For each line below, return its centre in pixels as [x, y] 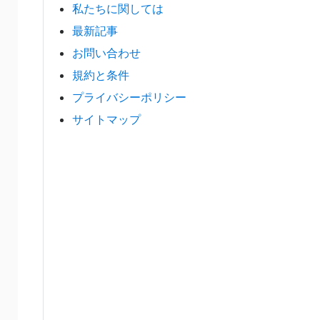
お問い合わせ [106, 53]
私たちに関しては [118, 9]
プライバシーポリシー [129, 97]
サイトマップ [106, 120]
